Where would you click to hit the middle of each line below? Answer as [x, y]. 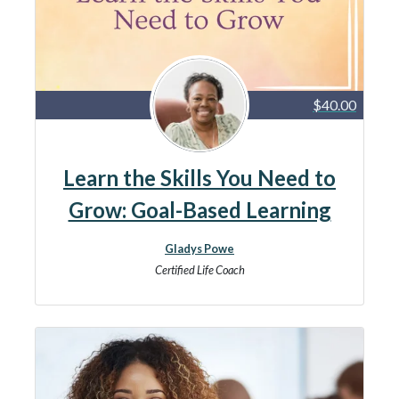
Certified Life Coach [199, 270]
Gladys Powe [199, 248]
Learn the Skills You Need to [199, 178]
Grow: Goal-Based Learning [199, 210]
